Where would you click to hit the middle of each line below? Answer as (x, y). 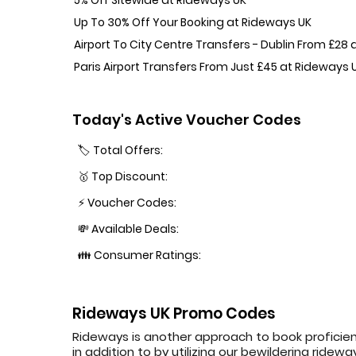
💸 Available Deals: (129, 229)
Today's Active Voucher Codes (187, 120)
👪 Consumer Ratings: (140, 255)
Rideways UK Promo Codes (174, 313)
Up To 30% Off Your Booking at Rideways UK (193, 22)
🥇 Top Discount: (123, 177)
